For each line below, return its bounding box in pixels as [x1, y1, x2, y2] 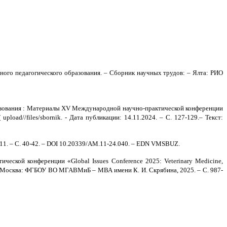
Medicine [195, 157, 222, 165]
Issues [92, 157, 109, 165]
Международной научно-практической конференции [70, 104, 223, 112]
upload [3, 113, 22, 121]
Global [71, 157, 90, 165]
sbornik [40, 113, 61, 121]
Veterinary [164, 157, 193, 165]
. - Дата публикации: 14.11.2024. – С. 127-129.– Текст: [61, 113, 223, 121]
